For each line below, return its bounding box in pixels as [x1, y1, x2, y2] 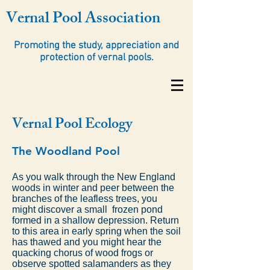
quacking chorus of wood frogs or [12, 248, 153, 258]
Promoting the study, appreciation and [14, 40, 179, 52]
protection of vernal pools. [39, 52, 154, 64]
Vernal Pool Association [6, 6, 160, 34]
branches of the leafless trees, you [12, 193, 157, 204]
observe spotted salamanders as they [12, 259, 171, 269]
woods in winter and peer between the [12, 183, 174, 193]
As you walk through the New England [12, 172, 175, 182]
